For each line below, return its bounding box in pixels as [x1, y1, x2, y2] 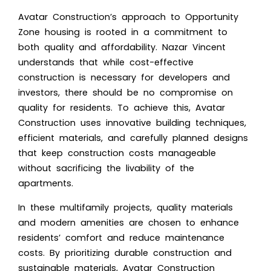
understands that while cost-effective [18, 56, 194, 68]
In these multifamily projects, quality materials [18, 201, 233, 214]
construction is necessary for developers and [18, 71, 230, 83]
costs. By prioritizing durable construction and [18, 246, 232, 259]
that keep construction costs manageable [18, 146, 216, 159]
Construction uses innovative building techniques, [18, 116, 246, 129]
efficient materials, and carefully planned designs [18, 131, 248, 144]
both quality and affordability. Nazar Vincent [18, 41, 226, 53]
